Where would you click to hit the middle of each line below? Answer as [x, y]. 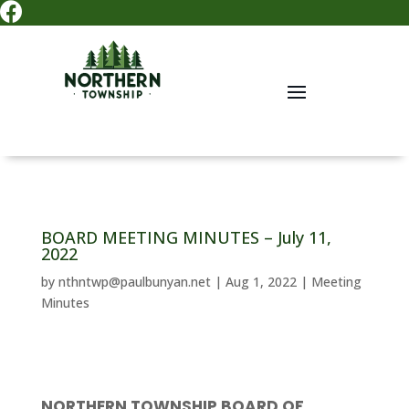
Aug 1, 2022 [261, 281]
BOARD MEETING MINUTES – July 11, [186, 237]
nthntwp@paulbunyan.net [134, 281]
